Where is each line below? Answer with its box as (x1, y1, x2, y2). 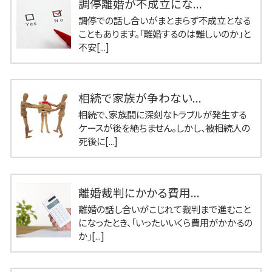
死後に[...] (78, 134, 118, 148)
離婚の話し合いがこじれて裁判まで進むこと (78, 202, 251, 216)
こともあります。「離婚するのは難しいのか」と (78, 26, 251, 40)
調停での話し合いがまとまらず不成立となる (78, 13, 251, 27)
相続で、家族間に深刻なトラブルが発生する (78, 107, 246, 121)
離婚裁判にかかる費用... (78, 183, 200, 200)
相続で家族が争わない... (78, 89, 202, 106)
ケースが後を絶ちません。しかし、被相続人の (78, 121, 250, 135)
